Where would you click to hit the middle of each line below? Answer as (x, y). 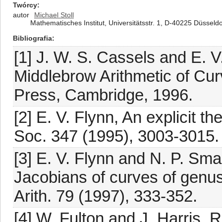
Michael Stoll (54, 15)
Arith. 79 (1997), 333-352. (106, 196)
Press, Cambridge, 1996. (103, 95)
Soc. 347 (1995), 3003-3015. (116, 136)
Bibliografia (32, 38)
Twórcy (25, 5)
